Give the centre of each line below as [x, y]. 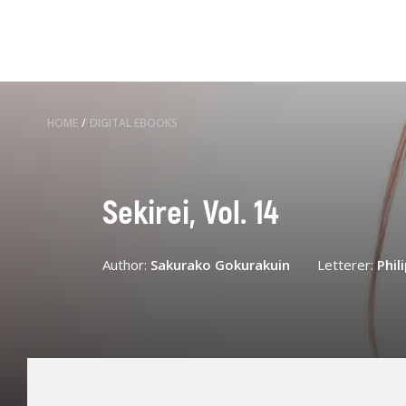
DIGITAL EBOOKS [134, 123]
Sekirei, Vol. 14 [190, 213]
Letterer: [347, 264]
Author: [126, 264]
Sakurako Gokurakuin [220, 264]
